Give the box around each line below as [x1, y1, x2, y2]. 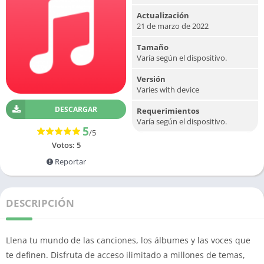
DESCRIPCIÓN [6, 196, 74, 210]
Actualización [137, 10, 189, 21]
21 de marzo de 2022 [137, 21, 209, 31]
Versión [137, 74, 166, 84]
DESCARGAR [54, 104, 97, 114]
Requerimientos [137, 105, 199, 116]
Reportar [52, 156, 86, 167]
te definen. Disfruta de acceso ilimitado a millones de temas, [6, 249, 245, 260]
